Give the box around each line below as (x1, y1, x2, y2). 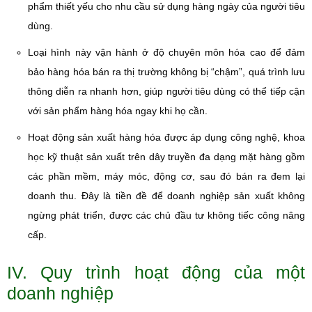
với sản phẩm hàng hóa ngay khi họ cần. (28, 105, 208, 116)
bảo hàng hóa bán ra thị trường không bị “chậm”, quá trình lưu (28, 66, 305, 77)
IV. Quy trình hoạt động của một (7, 263, 305, 282)
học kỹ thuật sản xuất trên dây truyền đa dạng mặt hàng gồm (28, 151, 305, 162)
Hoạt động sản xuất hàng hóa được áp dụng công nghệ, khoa (28, 132, 305, 143)
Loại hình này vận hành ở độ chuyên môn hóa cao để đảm (28, 47, 305, 58)
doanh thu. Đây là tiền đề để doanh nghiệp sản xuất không (28, 190, 305, 201)
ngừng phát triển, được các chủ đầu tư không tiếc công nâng (28, 210, 305, 221)
